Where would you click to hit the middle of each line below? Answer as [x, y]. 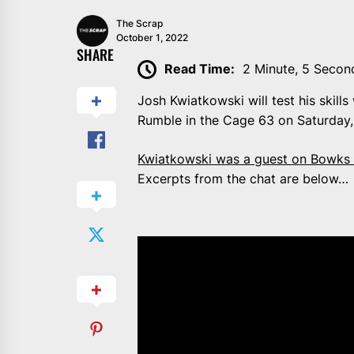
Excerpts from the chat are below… [243, 179]
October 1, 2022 [152, 37]
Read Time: [200, 68]
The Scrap [139, 23]
